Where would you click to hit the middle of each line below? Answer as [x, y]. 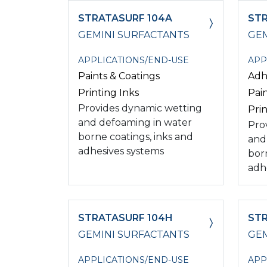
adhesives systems [121, 151]
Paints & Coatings [119, 76]
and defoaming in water [135, 122]
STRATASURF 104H [125, 218]
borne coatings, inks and [136, 136]
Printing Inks [108, 92]
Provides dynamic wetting [140, 108]
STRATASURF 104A [125, 18]
